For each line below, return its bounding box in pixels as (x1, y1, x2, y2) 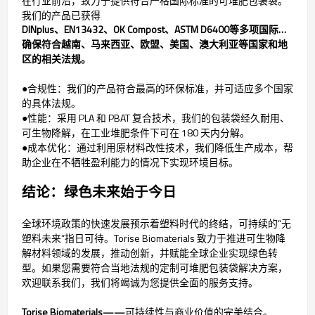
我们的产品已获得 (22, 8, 101, 23)
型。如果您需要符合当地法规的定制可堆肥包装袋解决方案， (22, 260, 288, 276)
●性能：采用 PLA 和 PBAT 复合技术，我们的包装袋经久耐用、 (22, 110, 290, 126)
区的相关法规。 (22, 51, 91, 67)
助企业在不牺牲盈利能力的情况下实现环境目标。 (22, 155, 238, 170)
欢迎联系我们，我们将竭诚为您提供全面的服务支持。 (22, 275, 258, 290)
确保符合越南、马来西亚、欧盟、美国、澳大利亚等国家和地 (22, 37, 288, 52)
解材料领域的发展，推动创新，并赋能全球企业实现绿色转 (22, 245, 278, 261)
